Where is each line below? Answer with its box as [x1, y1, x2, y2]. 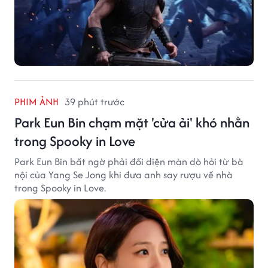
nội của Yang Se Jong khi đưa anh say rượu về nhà [14, 167, 233, 182]
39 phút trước [65, 95, 124, 109]
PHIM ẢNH [14, 95, 59, 109]
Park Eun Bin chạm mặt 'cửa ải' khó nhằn [14, 112, 249, 133]
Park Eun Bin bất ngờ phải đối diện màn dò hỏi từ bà [14, 154, 243, 169]
